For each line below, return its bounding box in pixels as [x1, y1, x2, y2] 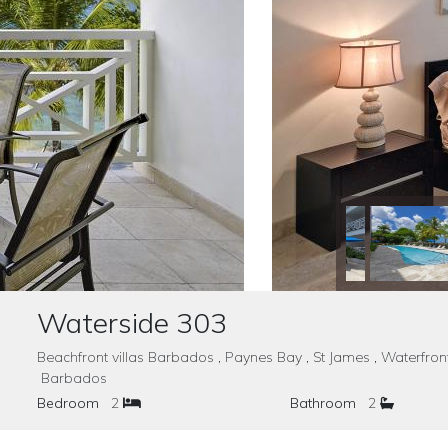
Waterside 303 [37, 305, 227, 340]
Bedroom [37, 394, 99, 412]
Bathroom [289, 394, 356, 412]
